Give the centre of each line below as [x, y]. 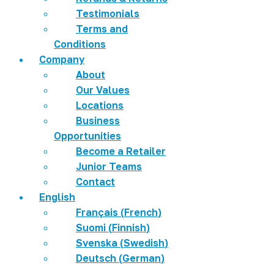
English [57, 197]
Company [62, 59]
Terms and [102, 28]
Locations [100, 105]
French [141, 212]
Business [98, 120]
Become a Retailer [121, 151]
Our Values [103, 90]
